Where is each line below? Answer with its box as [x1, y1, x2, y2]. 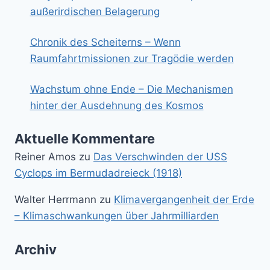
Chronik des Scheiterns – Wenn [30, 36, 181, 48]
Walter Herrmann [14, 193, 96, 206]
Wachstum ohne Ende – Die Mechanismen [30, 83, 233, 95]
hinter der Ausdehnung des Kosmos [30, 99, 204, 111]
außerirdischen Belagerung [30, 5, 160, 17]
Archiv [14, 241, 57, 257]
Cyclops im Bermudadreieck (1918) [14, 167, 182, 180]
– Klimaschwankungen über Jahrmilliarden [14, 210, 219, 222]
